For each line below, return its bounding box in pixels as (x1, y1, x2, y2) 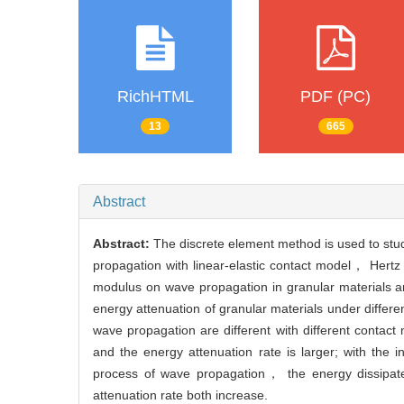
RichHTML (116, 87, 194, 106)
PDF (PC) (300, 87, 371, 106)
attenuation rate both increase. (93, 387, 268, 402)
